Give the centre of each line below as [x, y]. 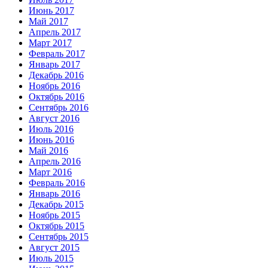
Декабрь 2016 [56, 75]
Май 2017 [48, 22]
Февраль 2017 [57, 54]
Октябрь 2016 [57, 97]
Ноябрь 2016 [54, 86]
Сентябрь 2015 [59, 237]
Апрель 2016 [55, 162]
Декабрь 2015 [56, 205]
